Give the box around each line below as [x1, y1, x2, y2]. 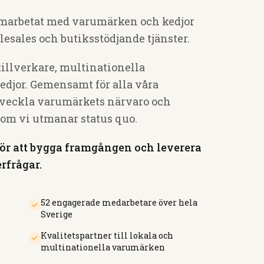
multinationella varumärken [40, 242, 165, 253]
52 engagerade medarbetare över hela [40, 197, 197, 208]
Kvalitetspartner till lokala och [40, 230, 173, 241]
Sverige [40, 209, 72, 220]
